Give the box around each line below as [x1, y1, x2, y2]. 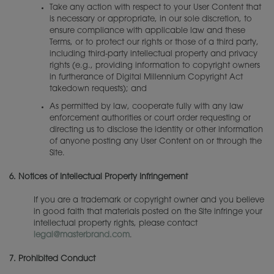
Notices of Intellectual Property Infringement [18, 172, 188, 181]
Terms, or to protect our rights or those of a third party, [50, 39, 259, 47]
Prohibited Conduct [18, 254, 95, 263]
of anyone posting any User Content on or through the [50, 138, 262, 146]
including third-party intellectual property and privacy [50, 50, 257, 59]
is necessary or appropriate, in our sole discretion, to [50, 15, 252, 24]
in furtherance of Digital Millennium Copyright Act [50, 73, 243, 82]
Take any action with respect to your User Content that [50, 4, 261, 12]
